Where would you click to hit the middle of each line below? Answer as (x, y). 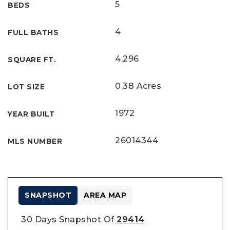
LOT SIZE (26, 87)
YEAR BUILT (31, 114)
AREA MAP (105, 195)
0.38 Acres (138, 86)
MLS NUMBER (35, 141)
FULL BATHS (33, 32)
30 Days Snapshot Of (69, 219)
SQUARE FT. (32, 60)
